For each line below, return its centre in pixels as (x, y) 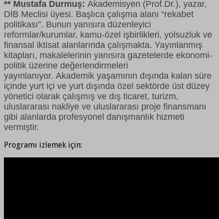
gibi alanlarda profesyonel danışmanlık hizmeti (94, 117)
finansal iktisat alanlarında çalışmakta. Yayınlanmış (103, 45)
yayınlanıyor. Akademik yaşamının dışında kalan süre (108, 76)
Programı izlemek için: (43, 145)
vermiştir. (22, 127)
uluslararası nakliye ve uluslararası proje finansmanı (105, 106)
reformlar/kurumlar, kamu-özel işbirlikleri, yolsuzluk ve (108, 34)
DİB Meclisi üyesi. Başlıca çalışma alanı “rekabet (99, 14)
